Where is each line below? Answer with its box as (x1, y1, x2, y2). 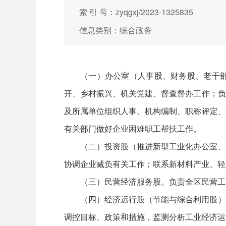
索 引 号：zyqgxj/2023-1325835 (79, 6, 193, 18)
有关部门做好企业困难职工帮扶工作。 (64, 123, 201, 134)
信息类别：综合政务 (79, 24, 152, 36)
